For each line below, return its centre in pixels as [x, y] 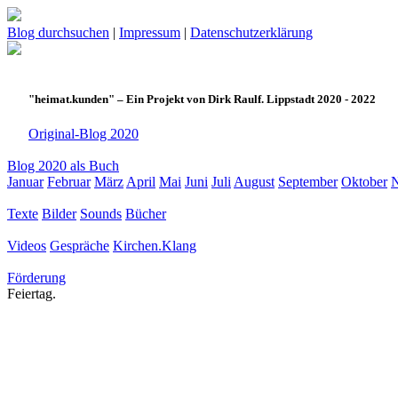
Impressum [150, 32]
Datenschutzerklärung [251, 32]
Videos [27, 246]
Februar [69, 182]
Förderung [36, 278]
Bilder [59, 214]
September [308, 182]
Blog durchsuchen [58, 32]
